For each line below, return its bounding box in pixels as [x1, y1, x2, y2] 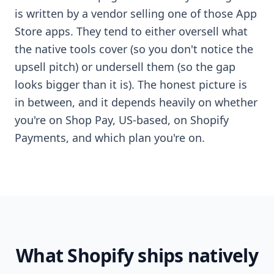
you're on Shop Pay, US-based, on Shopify [15, 112, 229, 127]
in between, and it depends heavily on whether [15, 94, 257, 109]
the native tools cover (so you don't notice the [15, 41, 253, 56]
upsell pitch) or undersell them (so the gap [15, 59, 235, 74]
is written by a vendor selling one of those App [15, 6, 257, 21]
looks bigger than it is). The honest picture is [15, 76, 247, 92]
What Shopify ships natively [16, 242, 258, 268]
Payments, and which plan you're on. [15, 130, 205, 145]
